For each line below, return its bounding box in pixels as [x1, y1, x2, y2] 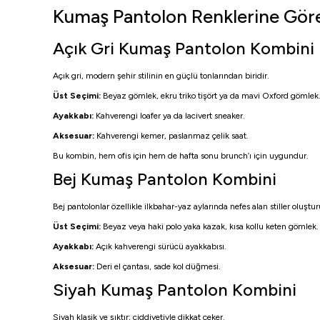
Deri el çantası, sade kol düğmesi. [94, 261, 221, 271]
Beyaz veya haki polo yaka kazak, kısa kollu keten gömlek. [101, 221, 319, 231]
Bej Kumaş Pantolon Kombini [53, 169, 276, 189]
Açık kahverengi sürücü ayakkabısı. [94, 241, 226, 251]
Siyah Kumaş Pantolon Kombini [53, 279, 296, 300]
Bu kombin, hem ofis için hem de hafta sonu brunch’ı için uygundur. [53, 151, 309, 161]
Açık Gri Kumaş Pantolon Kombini [53, 38, 314, 59]
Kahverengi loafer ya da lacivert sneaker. [94, 111, 245, 121]
